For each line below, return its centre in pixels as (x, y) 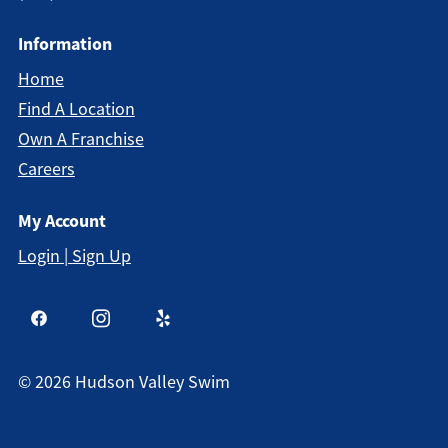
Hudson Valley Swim (152, 382)
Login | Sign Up (74, 256)
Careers (46, 169)
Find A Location (76, 109)
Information (64, 44)
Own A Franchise (80, 139)
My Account (61, 221)
